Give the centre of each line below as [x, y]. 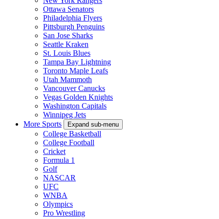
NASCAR [59, 177]
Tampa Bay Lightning [77, 62]
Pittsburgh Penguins [74, 26]
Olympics [58, 204]
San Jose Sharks [68, 35]
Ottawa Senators [68, 9]
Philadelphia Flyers [73, 18]
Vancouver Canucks [74, 88]
